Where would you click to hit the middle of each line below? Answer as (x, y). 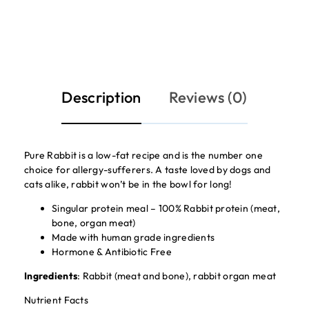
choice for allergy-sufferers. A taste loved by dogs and (148, 170)
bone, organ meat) (94, 223)
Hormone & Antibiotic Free (112, 252)
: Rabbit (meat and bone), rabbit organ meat (177, 276)
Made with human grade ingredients (133, 237)
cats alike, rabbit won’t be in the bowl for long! (128, 184)
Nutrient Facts (56, 300)
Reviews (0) (208, 97)
